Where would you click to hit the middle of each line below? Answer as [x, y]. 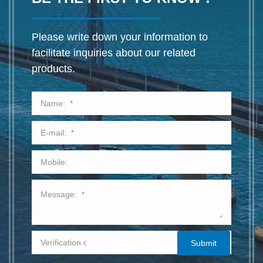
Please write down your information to [120, 37]
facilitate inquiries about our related [114, 53]
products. [53, 69]
